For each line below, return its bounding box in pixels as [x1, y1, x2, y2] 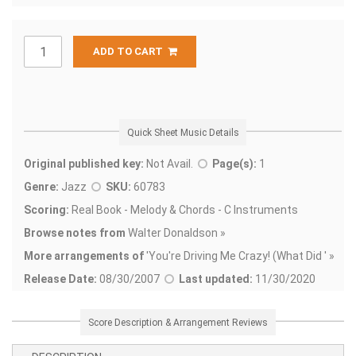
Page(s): [212, 157, 257, 171]
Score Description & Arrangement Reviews [88, 316, 268, 328]
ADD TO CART [92, 45, 168, 58]
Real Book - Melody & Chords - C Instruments [69, 203, 298, 217]
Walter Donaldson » [126, 226, 226, 240]
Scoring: [24, 203, 69, 217]
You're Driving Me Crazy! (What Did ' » [149, 250, 335, 263]
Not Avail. [144, 157, 198, 171]
